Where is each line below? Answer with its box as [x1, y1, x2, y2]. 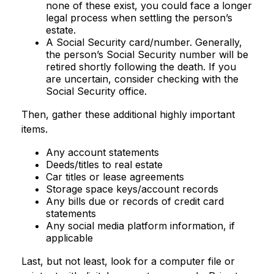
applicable [46, 232, 93, 244]
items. [21, 123, 48, 135]
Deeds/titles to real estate [46, 158, 163, 171]
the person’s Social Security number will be [46, 48, 248, 61]
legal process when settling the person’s [46, 12, 232, 24]
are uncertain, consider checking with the [46, 73, 239, 85]
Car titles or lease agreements [46, 171, 184, 183]
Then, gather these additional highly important [21, 108, 235, 120]
